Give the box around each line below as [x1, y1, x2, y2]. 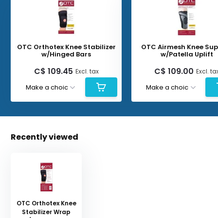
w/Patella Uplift [160, 50, 213, 59]
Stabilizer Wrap [22, 208, 71, 216]
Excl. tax [75, 67, 99, 75]
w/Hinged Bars [41, 50, 91, 59]
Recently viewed [11, 131, 79, 143]
